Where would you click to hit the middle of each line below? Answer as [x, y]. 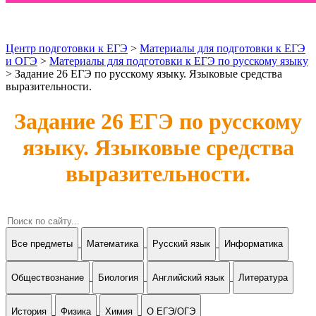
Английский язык [188, 278]
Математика [113, 244]
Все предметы [42, 244]
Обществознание [48, 278]
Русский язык [181, 244]
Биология [118, 278]
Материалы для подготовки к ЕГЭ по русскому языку [179, 61]
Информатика [254, 244]
